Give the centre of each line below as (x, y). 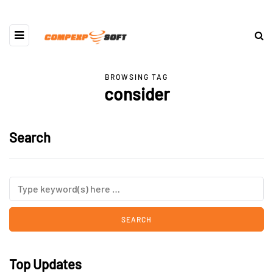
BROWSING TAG (136, 77)
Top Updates (45, 264)
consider (136, 94)
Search (30, 137)
